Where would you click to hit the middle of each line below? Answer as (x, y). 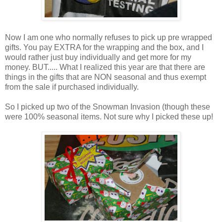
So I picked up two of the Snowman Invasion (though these (108, 107)
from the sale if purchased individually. (72, 87)
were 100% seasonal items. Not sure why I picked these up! (109, 117)
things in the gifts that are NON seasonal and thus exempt (106, 77)
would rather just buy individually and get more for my (98, 57)
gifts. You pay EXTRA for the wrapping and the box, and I (104, 48)
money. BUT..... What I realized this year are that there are (105, 67)
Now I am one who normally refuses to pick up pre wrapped (109, 38)
